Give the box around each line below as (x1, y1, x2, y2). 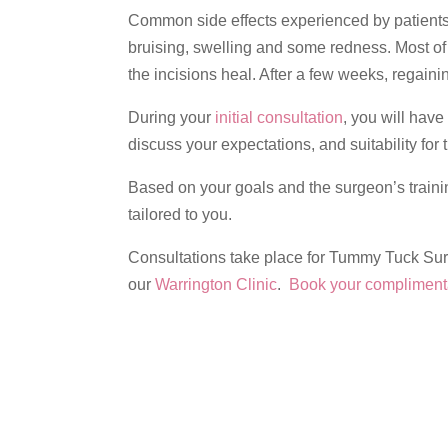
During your (127, 108, 215, 126)
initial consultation (214, 108, 343, 126)
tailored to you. (127, 205, 232, 223)
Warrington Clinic (154, 275, 277, 293)
